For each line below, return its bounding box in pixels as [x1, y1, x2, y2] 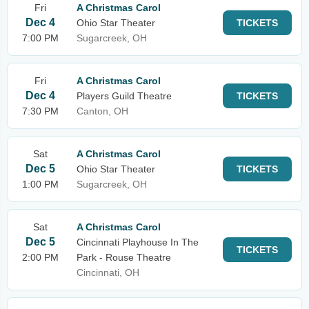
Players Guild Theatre [77, 90, 172, 101]
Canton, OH [77, 106, 128, 117]
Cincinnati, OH [77, 267, 139, 278]
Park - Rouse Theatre [77, 252, 171, 263]
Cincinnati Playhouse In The [77, 237, 199, 248]
